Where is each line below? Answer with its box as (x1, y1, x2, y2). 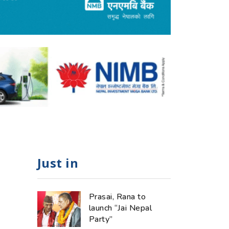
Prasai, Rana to (89, 191, 146, 202)
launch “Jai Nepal (89, 202, 152, 214)
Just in (37, 154, 79, 171)
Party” (89, 213, 113, 225)
